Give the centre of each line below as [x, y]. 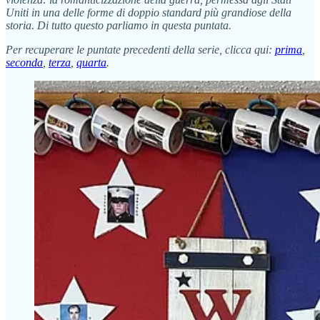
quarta [91, 62]
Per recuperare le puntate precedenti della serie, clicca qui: [140, 49]
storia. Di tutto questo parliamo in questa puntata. [119, 25]
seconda [24, 62]
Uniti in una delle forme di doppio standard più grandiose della [149, 12]
